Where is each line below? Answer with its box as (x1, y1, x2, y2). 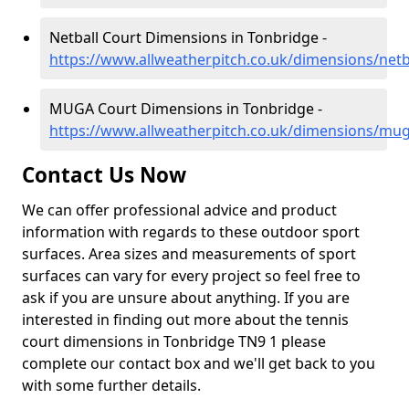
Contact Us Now (22, 161, 186, 189)
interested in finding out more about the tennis (22, 309, 349, 330)
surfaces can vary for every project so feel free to (22, 266, 361, 286)
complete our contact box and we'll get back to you (22, 353, 375, 373)
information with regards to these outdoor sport (22, 222, 360, 242)
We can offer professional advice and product (22, 200, 337, 220)
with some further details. (22, 375, 201, 395)
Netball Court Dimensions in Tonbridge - (49, 27, 327, 47)
